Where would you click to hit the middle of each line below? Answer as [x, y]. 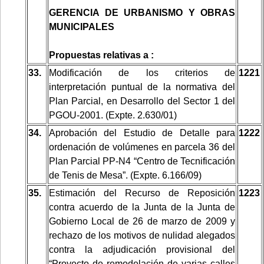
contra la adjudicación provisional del [142, 249]
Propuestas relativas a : [101, 55]
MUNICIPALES [82, 27]
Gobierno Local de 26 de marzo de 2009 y [142, 221]
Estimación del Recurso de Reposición [142, 193]
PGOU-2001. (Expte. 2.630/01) [113, 115]
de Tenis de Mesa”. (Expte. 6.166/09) [125, 175]
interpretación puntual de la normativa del [142, 87]
